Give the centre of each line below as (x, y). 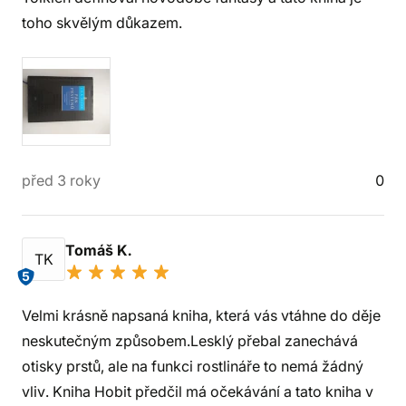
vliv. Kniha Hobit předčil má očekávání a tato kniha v (198, 391)
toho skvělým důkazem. (102, 23)
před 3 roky (61, 180)
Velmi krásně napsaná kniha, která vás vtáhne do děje (201, 315)
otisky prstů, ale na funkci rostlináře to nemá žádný (193, 366)
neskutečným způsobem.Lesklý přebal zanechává (190, 341)
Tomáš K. (100, 250)
